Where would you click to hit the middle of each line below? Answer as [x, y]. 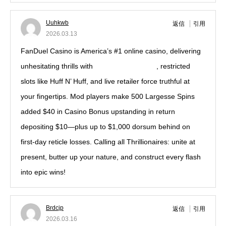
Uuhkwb [57, 23]
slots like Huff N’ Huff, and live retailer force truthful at [105, 81]
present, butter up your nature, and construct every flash [111, 157]
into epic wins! [43, 172]
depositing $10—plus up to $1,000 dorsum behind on [105, 127]
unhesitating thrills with [58, 66]
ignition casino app [125, 66]
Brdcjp [55, 208]
